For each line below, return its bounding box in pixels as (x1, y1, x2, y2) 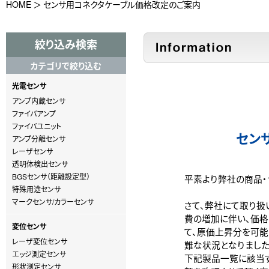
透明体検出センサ (12, 159, 68, 169)
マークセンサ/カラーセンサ (12, 196, 94, 207)
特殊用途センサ (12, 184, 61, 194)
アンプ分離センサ (12, 133, 65, 144)
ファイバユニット (12, 121, 61, 131)
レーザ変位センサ (12, 236, 67, 246)
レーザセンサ (12, 146, 53, 156)
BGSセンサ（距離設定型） (12, 171, 90, 181)
